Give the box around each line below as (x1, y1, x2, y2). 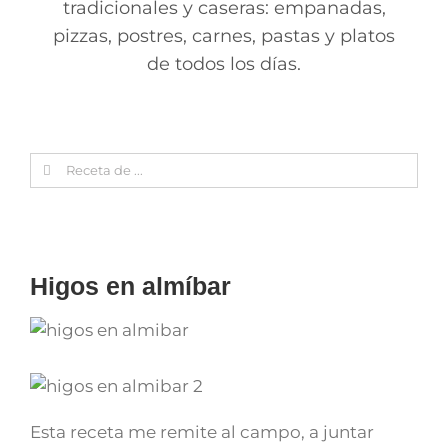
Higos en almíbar (30, 271, 231, 300)
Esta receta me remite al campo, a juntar (30, 421, 374, 442)
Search (28, 154, 87, 175)
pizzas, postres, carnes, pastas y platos (53, 24, 395, 47)
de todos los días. (147, 52, 301, 75)
